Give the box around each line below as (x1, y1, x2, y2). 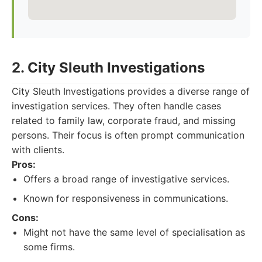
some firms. (23, 241, 75, 253)
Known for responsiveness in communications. (23, 192, 228, 204)
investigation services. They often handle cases (12, 100, 221, 112)
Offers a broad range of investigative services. (23, 173, 229, 185)
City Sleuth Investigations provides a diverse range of (12, 85, 250, 97)
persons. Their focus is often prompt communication (12, 129, 244, 141)
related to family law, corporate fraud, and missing (12, 115, 236, 126)
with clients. (12, 144, 64, 156)
